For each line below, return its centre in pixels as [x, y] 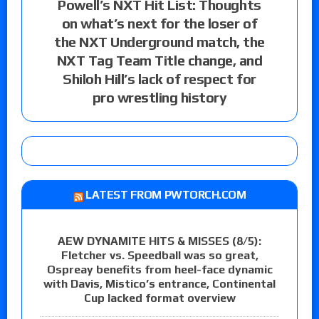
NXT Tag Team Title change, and [159, 60]
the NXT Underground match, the [159, 41]
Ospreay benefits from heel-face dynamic [159, 269]
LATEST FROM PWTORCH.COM [166, 194]
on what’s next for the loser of [159, 23]
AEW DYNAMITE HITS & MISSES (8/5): [159, 241]
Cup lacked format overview [159, 298]
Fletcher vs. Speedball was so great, [159, 255]
